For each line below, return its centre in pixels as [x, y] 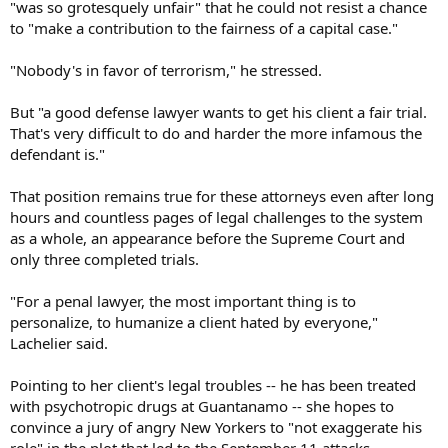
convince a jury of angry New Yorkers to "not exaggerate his [216, 426]
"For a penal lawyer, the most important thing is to [183, 300]
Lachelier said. [59, 342]
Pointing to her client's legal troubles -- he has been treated [213, 384]
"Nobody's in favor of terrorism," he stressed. [166, 69]
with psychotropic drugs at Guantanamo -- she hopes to [202, 405]
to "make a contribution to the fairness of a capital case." [204, 27]
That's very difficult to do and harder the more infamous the [216, 132]
